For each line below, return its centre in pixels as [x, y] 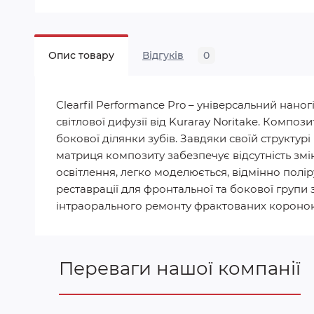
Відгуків [163, 55]
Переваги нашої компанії [179, 268]
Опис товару [81, 55]
